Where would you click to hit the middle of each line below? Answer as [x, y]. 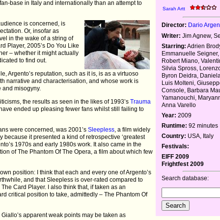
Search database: [185, 178]
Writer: [171, 36]
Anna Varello [179, 105]
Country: [174, 136]
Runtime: [175, 125]
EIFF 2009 [176, 156]
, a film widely [133, 129]
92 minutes [203, 125]
